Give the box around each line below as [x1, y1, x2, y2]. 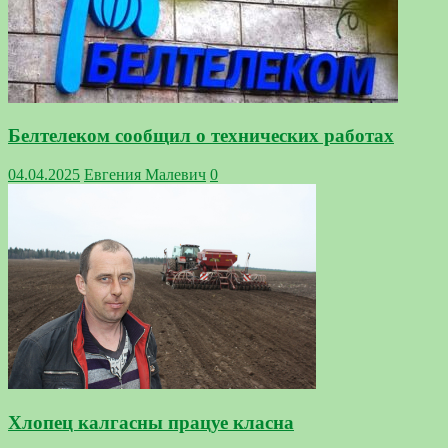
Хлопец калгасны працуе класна [8, 411, 294, 433]
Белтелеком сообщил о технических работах [8, 125, 394, 147]
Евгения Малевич [84, 166, 206, 184]
